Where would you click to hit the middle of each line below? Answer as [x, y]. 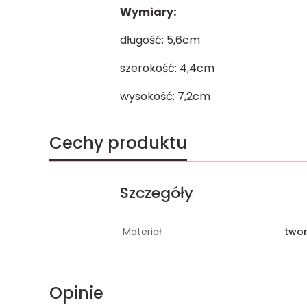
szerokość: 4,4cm [167, 68]
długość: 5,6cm [160, 40]
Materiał [142, 231]
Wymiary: [148, 12]
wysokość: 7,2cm [165, 96]
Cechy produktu [118, 143]
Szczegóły [156, 193]
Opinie [76, 293]
